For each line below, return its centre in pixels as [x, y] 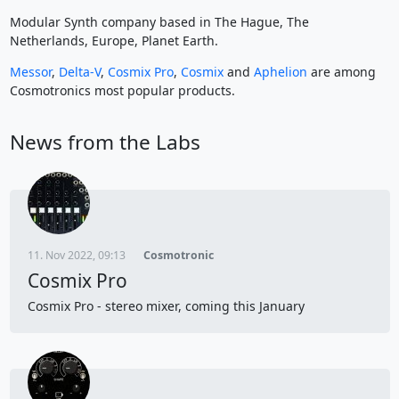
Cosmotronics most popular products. [122, 90]
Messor [30, 71]
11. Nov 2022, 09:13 [76, 255]
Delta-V [79, 71]
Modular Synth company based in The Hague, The [159, 21]
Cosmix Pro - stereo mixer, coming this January [167, 305]
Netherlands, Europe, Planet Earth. [114, 40]
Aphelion [280, 71]
